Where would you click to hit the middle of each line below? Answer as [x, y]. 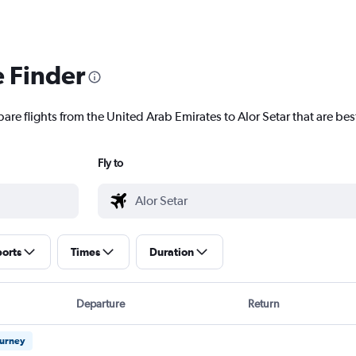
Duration [171, 252]
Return [264, 304]
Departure [100, 304]
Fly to [110, 163]
